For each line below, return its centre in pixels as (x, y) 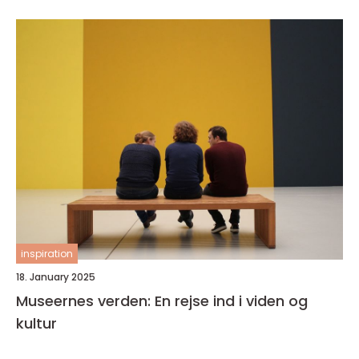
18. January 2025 (56, 277)
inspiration (47, 254)
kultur (36, 323)
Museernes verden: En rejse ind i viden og (162, 301)
